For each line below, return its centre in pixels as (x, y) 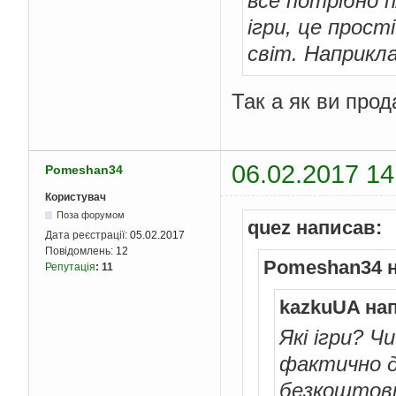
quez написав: (315, 227)
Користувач (76, 197)
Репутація (70, 267)
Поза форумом (91, 214)
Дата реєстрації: (88, 235)
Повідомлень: (80, 251)
